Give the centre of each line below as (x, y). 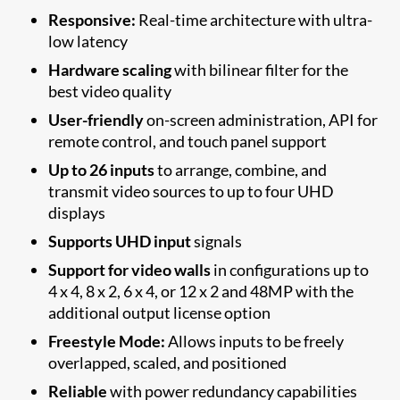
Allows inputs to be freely (255, 341)
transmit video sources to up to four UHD (192, 191)
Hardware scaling (110, 69)
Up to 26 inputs (102, 169)
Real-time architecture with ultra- (256, 19)
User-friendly (96, 119)
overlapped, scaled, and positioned (169, 362)
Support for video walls (130, 269)
